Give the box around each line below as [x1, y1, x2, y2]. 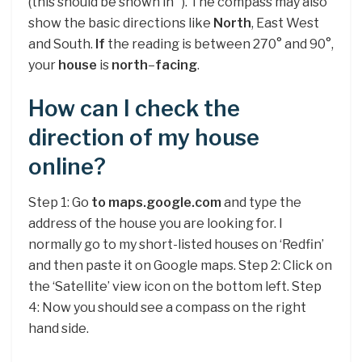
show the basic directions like [28, 15, 213, 31]
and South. [28, 36, 95, 52]
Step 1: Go [28, 195, 91, 211]
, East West [251, 15, 319, 31]
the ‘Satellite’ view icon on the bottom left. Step [28, 279, 322, 295]
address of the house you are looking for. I [28, 216, 283, 232]
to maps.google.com [91, 195, 221, 211]
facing [155, 57, 197, 73]
